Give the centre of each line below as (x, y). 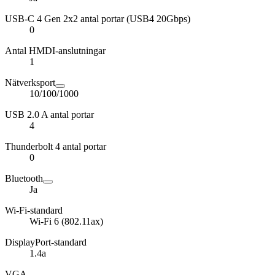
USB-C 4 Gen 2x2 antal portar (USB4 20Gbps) (98, 18)
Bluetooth (24, 178)
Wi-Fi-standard (34, 210)
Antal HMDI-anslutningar (55, 50)
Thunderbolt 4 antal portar (56, 146)
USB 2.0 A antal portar (49, 114)
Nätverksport (30, 82)
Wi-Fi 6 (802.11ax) (66, 221)
